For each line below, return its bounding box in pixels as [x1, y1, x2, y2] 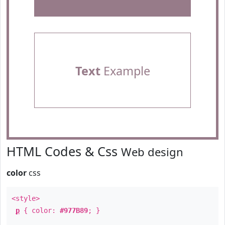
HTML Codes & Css [7, 143, 121, 160]
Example [100, 63, 150, 79]
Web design [121, 144, 183, 159]
